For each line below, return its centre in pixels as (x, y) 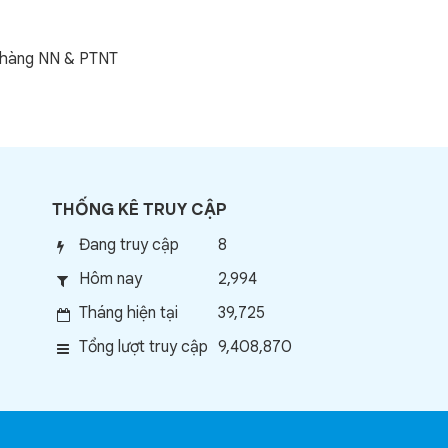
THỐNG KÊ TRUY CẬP (140, 209)
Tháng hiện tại (129, 313)
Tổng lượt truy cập (144, 347)
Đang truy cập (129, 245)
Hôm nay (111, 279)
